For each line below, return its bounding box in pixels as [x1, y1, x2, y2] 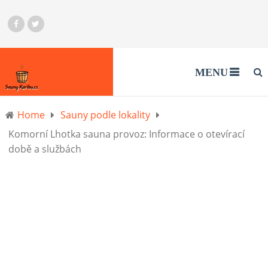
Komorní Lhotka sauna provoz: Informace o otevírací [8, 127, 245, 141]
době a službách [8, 142, 81, 156]
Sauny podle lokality [60, 108, 150, 121]
